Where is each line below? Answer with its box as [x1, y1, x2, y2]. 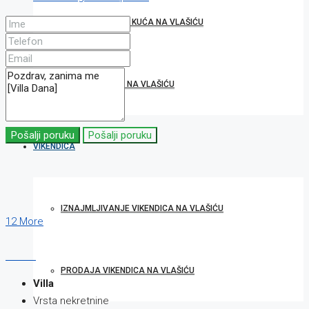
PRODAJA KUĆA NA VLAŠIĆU [61, 79, 175, 89]
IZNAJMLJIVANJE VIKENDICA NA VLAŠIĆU [61, 203, 223, 213]
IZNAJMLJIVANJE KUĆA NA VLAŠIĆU [61, 17, 203, 27]
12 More [6, 215, 43, 228]
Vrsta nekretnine [33, 295, 109, 308]
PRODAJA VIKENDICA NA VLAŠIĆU [61, 266, 195, 275]
